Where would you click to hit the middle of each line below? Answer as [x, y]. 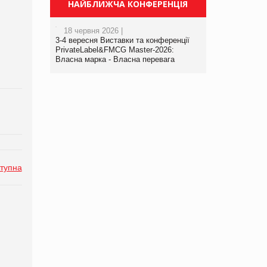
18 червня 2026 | [93, 31]
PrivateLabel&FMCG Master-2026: [114, 50]
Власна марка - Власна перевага [115, 60]
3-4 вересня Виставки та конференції [122, 41]
